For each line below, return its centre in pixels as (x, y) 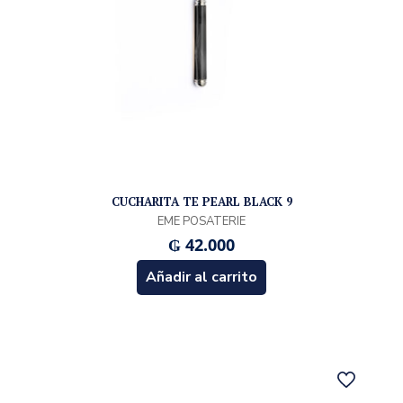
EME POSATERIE (201, 221)
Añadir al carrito (201, 277)
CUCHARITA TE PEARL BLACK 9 (201, 201)
